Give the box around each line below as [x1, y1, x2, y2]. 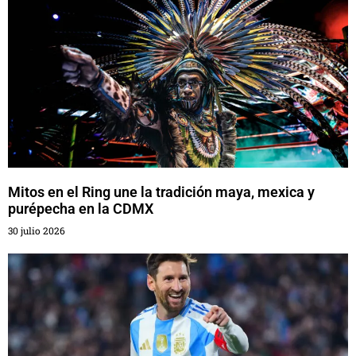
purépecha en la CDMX [8, 200, 153, 217]
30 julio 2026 [8, 224, 65, 237]
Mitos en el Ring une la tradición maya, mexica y [8, 184, 315, 200]
